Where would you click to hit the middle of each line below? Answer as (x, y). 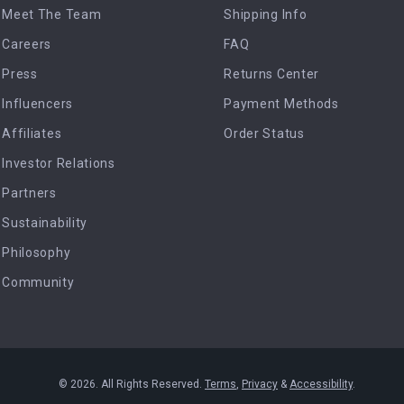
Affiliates (32, 133)
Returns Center (272, 74)
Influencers (37, 104)
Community (38, 282)
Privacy (260, 384)
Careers (27, 44)
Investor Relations (59, 163)
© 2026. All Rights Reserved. (132, 384)
